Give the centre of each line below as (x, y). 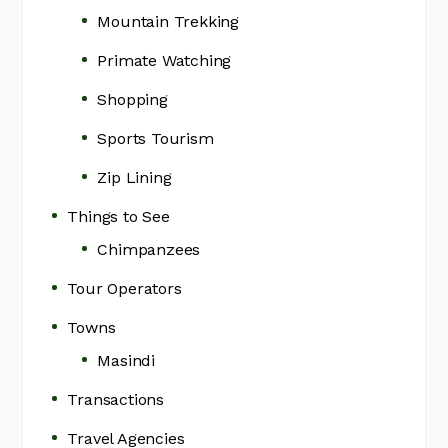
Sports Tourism (155, 138)
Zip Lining (134, 177)
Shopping (132, 99)
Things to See (118, 216)
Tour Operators (124, 288)
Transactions (116, 399)
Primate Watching (164, 60)
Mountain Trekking (168, 21)
